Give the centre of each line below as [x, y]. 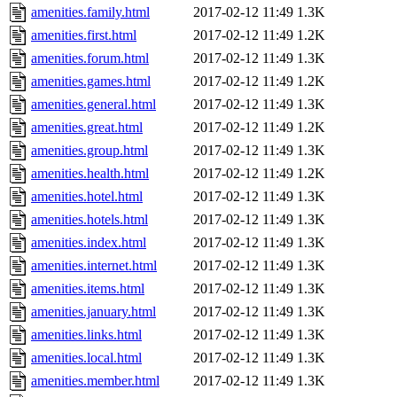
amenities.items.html [88, 289]
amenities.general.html [93, 105]
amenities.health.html [90, 174]
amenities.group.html [90, 151]
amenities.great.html [87, 128]
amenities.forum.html [90, 58]
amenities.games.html [91, 82]
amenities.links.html [86, 335]
